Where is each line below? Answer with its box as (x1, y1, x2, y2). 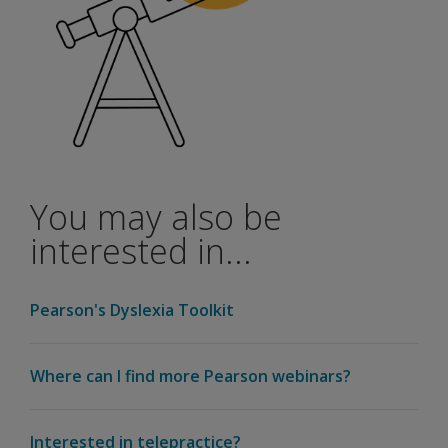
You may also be (30, 194, 282, 240)
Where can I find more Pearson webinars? (30, 365, 351, 387)
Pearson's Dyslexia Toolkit (30, 299, 234, 321)
